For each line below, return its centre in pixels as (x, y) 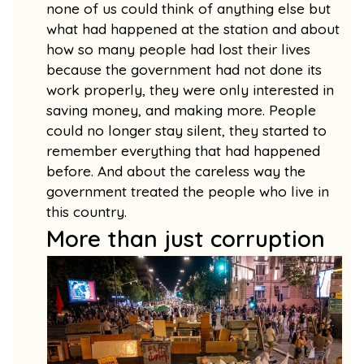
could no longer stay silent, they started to (187, 130)
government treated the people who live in (188, 191)
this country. (91, 211)
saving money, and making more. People (182, 110)
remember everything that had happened (184, 150)
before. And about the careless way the (176, 171)
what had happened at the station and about (193, 28)
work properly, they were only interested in (191, 89)
